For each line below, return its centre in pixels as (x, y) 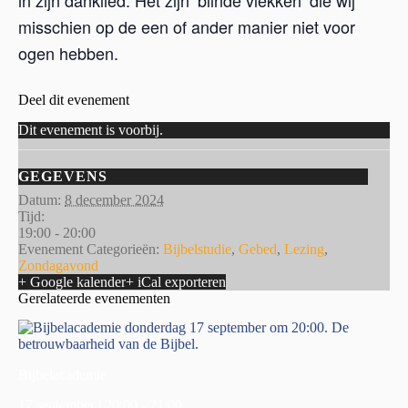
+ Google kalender (72, 281)
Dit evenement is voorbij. (91, 129)
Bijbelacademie (62, 375)
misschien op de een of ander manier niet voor (187, 26)
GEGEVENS (63, 176)
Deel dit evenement (74, 99)
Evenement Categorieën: (89, 249)
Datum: (40, 199)
